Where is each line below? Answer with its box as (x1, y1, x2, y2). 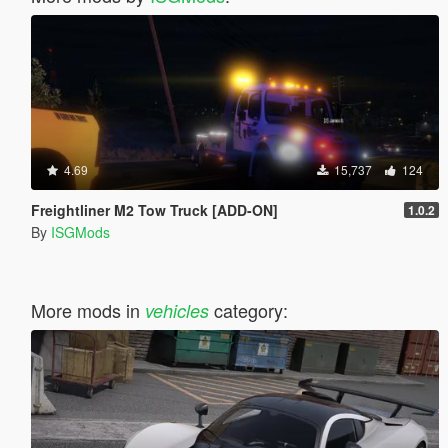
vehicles (144, 297, 209, 323)
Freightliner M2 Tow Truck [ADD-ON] (30, 199, 278, 220)
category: (208, 296, 288, 323)
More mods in (30, 296, 145, 323)
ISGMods (50, 221, 110, 242)
